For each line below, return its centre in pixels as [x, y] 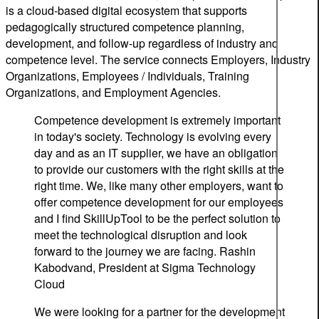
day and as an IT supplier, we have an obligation [156, 153]
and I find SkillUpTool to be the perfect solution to [157, 219]
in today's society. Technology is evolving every [153, 137]
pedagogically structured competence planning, [125, 27]
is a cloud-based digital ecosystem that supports [126, 11]
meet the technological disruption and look [141, 235]
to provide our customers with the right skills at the [159, 169]
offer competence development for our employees [159, 202]
